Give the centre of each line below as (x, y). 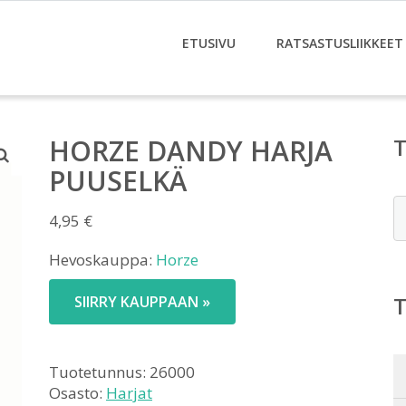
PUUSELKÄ (118, 181)
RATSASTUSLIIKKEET (340, 43)
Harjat (129, 393)
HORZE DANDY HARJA (191, 151)
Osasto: (77, 393)
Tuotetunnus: (99, 372)
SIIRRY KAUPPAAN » (142, 302)
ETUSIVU (209, 43)
